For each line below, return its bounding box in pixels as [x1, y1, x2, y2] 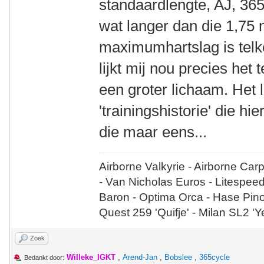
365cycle [199, 253, 230, 262]
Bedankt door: [24, 254, 64, 261]
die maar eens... [99, 123, 207, 141]
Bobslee [164, 253, 192, 262]
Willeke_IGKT [67, 253, 115, 262]
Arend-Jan [123, 253, 157, 262]
